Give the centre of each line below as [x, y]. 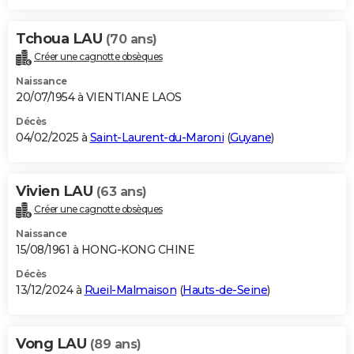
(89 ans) [115, 345]
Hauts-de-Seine [225, 290]
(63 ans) [121, 192]
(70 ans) [131, 40]
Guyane [250, 138]
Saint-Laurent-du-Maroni [156, 138]
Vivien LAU [56, 192]
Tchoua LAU [61, 39]
